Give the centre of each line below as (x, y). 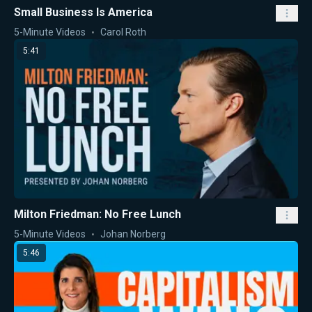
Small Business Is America (83, 12)
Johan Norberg (133, 234)
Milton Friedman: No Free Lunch (97, 214)
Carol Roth (123, 32)
